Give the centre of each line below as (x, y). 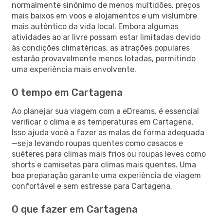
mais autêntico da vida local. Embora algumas (95, 26)
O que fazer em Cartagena (75, 209)
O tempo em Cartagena (67, 92)
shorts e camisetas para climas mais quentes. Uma (104, 164)
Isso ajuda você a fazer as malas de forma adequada (108, 132)
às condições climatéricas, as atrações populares (101, 48)
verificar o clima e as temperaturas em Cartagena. (103, 122)
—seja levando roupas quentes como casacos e (97, 143)
